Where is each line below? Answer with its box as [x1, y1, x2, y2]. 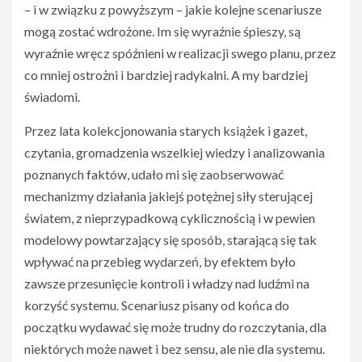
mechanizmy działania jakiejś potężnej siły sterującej [24, 188, 313, 204]
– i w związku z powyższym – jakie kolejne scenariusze [24, 2, 322, 17]
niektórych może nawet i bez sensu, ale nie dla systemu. [24, 341, 325, 356]
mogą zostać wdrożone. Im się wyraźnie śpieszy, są [24, 23, 301, 39]
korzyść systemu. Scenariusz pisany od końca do [24, 297, 289, 313]
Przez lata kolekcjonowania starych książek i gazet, [24, 123, 307, 138]
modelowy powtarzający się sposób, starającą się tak [24, 232, 317, 247]
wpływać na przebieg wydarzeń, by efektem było [24, 254, 296, 269]
